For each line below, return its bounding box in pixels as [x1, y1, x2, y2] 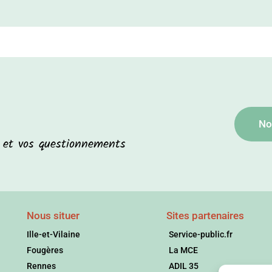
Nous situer [26, 209, 80, 222]
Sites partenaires [166, 209, 244, 222]
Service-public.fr [169, 229, 233, 240]
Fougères [26, 245, 63, 256]
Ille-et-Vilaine [26, 229, 80, 240]
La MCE [169, 245, 199, 256]
